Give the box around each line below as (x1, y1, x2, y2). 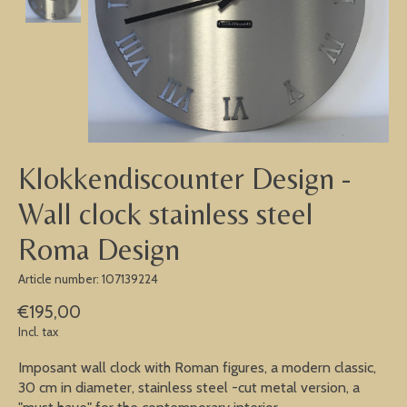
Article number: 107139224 (18, 271, 158, 286)
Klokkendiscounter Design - (18, 161, 352, 196)
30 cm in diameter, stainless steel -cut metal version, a (18, 379, 360, 397)
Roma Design (18, 232, 180, 267)
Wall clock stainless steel (18, 196, 313, 232)
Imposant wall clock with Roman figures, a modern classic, (18, 359, 376, 377)
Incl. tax (18, 324, 58, 340)
